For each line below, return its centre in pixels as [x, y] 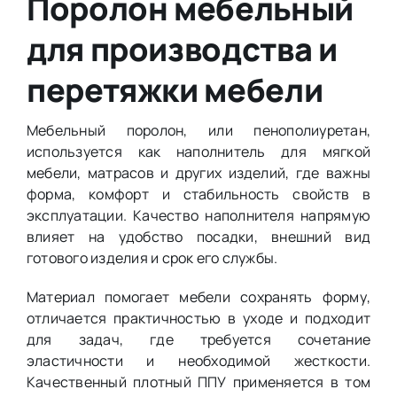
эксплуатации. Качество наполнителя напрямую [198, 216]
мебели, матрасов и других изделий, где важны [198, 173]
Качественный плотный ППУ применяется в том [198, 382]
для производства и [182, 49]
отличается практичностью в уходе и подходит [198, 319]
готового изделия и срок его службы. [152, 258]
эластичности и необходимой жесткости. [198, 361]
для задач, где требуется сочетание [198, 340]
